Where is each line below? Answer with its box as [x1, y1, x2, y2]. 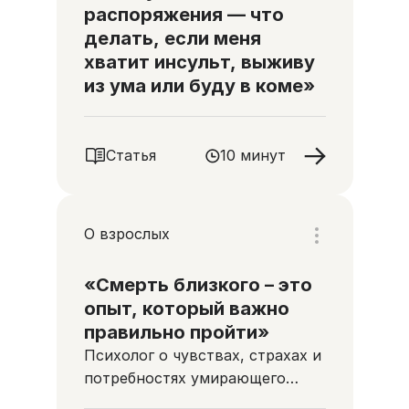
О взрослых [83, 224, 170, 243]
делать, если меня [83, 27, 261, 49]
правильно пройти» [83, 321, 269, 343]
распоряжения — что [83, 4, 284, 26]
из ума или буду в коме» [83, 75, 315, 97]
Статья [105, 146, 156, 164]
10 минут [219, 146, 286, 164]
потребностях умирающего [83, 369, 286, 387]
